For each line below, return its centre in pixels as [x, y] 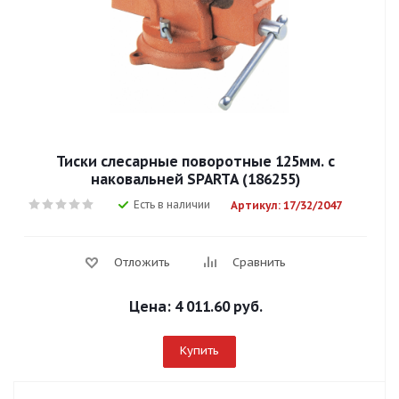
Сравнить [259, 262]
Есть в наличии [172, 204]
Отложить [142, 262]
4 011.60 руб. [219, 306]
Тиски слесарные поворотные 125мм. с [195, 161]
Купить [199, 350]
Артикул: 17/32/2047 [286, 205]
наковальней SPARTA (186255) [195, 179]
